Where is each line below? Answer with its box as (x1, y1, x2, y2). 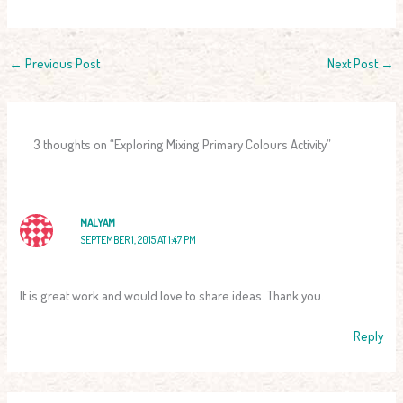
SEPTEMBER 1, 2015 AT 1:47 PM (79, 233, 196, 247)
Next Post (327, 55, 381, 72)
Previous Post (22, 55, 100, 72)
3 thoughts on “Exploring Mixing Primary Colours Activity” (33, 136, 332, 153)
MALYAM (79, 216, 115, 230)
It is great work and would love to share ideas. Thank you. (20, 287, 325, 304)
